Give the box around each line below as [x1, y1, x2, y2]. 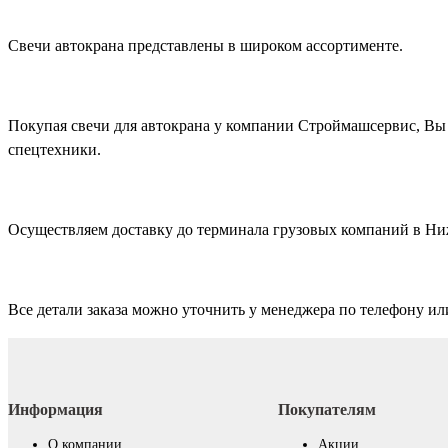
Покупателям [277, 401, 376, 419]
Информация [8, 401, 103, 419]
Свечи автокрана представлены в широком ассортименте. [8, 37, 403, 55]
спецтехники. [8, 141, 101, 159]
